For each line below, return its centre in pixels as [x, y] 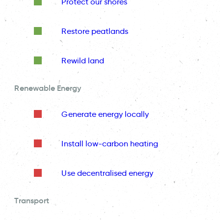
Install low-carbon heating [110, 143]
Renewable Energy [48, 88]
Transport [32, 201]
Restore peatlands [95, 31]
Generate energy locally [105, 114]
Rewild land [83, 60]
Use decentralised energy [108, 173]
